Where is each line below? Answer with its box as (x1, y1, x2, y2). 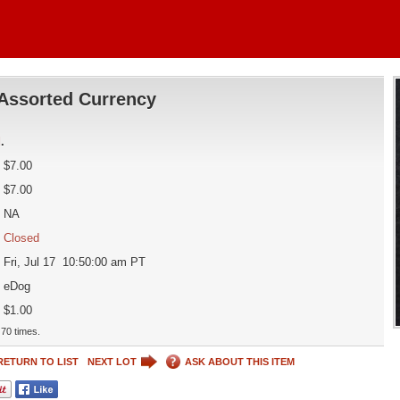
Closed (3, 231, 39, 245)
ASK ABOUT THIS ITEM (184, 355, 295, 367)
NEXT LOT (87, 355, 137, 367)
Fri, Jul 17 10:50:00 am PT (3, 255, 146, 269)
